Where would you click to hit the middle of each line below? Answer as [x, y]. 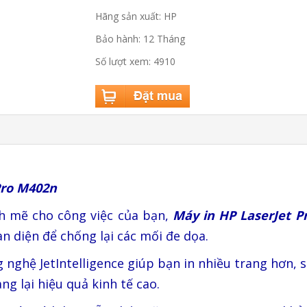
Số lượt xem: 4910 [135, 61]
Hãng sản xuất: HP [136, 16]
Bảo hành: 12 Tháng [140, 39]
